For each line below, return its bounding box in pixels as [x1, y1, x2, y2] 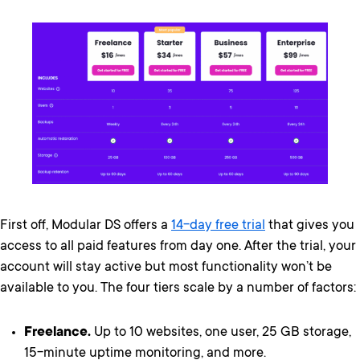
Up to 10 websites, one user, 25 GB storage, [91, 325, 351, 341]
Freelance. [24, 325, 91, 341]
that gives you [265, 219, 354, 235]
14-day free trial [171, 219, 265, 235]
